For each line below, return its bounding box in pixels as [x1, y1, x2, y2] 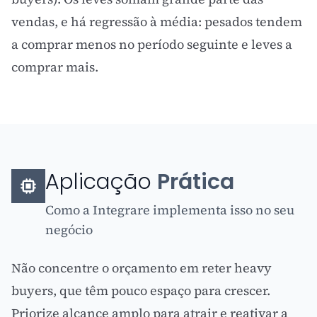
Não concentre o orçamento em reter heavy [11, 259, 272, 277]
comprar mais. [11, 58, 98, 76]
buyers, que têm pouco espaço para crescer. [11, 282, 270, 299]
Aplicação [45, 167, 157, 197]
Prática [157, 167, 234, 197]
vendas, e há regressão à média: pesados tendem [11, 13, 302, 30]
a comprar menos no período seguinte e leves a [11, 35, 292, 53]
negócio [45, 221, 93, 238]
